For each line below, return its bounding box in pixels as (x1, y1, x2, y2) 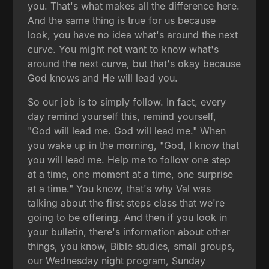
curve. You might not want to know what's (28, 43, 219, 55)
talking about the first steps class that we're (28, 196, 225, 209)
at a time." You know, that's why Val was (28, 182, 211, 195)
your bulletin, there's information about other (28, 225, 231, 238)
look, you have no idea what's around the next (28, 28, 238, 41)
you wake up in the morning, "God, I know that (28, 139, 240, 151)
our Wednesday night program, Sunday (28, 254, 206, 267)
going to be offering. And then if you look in (28, 211, 228, 223)
